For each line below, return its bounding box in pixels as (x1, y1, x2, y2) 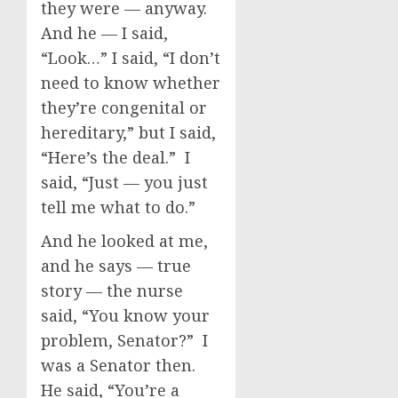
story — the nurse (41, 280, 183, 301)
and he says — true (41, 255, 191, 276)
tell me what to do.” (41, 196, 200, 218)
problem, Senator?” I (41, 330, 208, 351)
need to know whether (41, 72, 220, 93)
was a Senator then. (41, 354, 200, 376)
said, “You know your (41, 305, 210, 326)
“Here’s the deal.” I (41, 147, 190, 168)
